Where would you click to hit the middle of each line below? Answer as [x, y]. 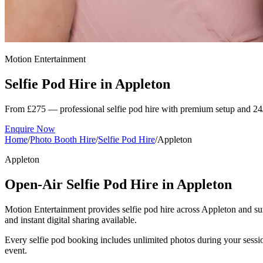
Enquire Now [30, 129]
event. [16, 250]
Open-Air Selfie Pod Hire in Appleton [118, 184]
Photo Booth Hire [63, 139]
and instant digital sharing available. [71, 220]
